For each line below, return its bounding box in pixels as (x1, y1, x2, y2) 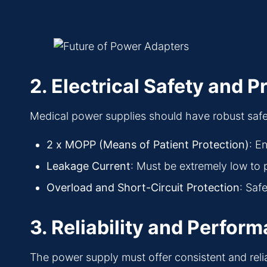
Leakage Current (46, 160, 131, 173)
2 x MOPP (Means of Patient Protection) (46, 138, 249, 151)
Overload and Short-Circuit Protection (46, 181, 240, 194)
